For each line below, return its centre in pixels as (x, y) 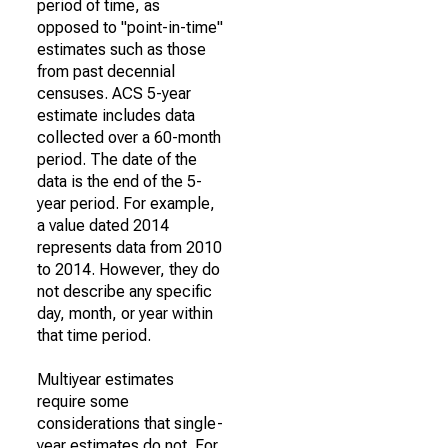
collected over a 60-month (129, 137)
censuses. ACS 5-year (114, 93)
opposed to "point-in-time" (130, 27)
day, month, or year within (125, 313)
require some (83, 401)
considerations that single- (130, 423)
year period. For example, (126, 203)
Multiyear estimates (105, 379)
